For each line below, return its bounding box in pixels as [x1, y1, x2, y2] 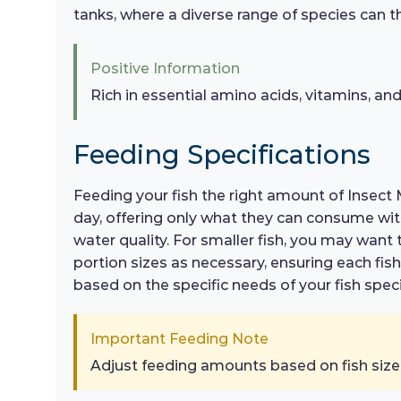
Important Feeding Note [90, 330, 269, 348]
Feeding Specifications [73, 139, 371, 171]
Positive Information [90, 60, 240, 78]
